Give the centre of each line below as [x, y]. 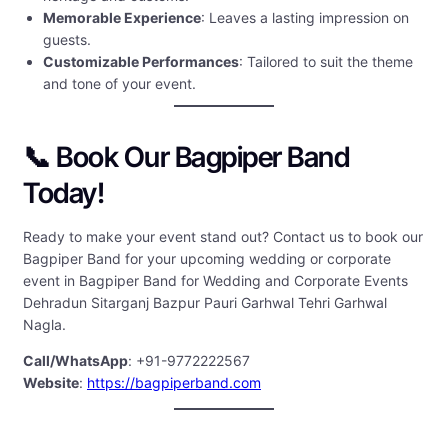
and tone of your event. [119, 84]
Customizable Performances [141, 62]
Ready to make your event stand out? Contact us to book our [223, 237]
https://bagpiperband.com [174, 383]
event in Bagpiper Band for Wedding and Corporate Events [215, 281]
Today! [63, 193]
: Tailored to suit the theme [326, 62]
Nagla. [44, 325]
